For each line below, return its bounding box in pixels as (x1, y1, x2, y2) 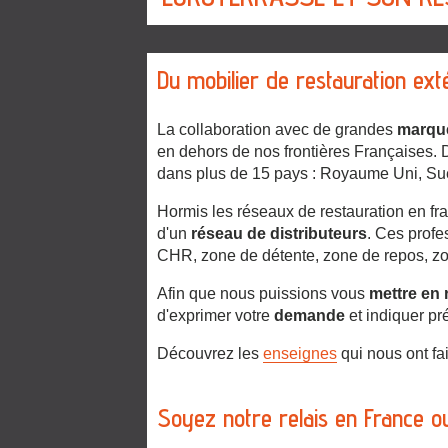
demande (274, 306, 349, 324)
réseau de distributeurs (191, 224, 367, 242)
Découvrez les (157, 344, 263, 362)
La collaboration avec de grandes (157, 120, 397, 138)
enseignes (263, 344, 337, 362)
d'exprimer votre (157, 306, 274, 324)
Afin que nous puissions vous (157, 284, 369, 302)
